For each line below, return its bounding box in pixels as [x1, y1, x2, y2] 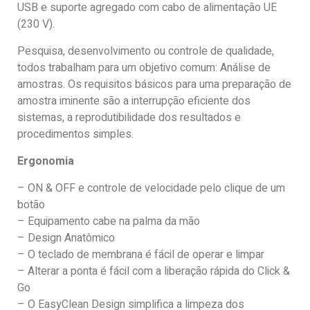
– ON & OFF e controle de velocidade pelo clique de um [17, 180, 285, 197]
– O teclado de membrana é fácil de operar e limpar [17, 246, 264, 264]
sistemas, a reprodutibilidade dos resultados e [17, 109, 241, 127]
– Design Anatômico [17, 230, 118, 247]
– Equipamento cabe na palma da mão [17, 213, 200, 230]
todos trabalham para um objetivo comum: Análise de [17, 60, 271, 77]
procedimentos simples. [17, 126, 134, 143]
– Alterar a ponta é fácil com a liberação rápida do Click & [17, 263, 290, 280]
